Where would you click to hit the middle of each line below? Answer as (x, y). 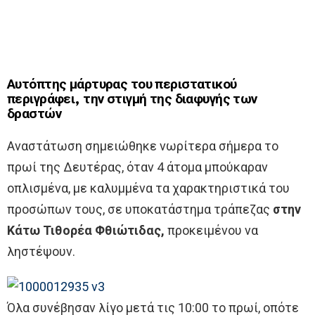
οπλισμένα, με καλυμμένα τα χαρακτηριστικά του (148, 188)
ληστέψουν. (41, 251)
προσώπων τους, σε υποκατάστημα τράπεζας (140, 209)
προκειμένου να (211, 230)
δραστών (34, 114)
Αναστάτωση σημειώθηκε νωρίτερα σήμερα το (143, 146)
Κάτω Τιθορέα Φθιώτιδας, (86, 230)
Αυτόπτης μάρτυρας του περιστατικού (122, 84)
